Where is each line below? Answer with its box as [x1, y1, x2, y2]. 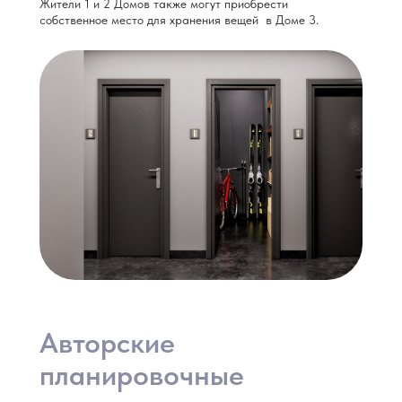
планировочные [39, 358, 244, 392]
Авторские [39, 326, 175, 360]
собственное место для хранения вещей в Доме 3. [39, 13, 319, 27]
